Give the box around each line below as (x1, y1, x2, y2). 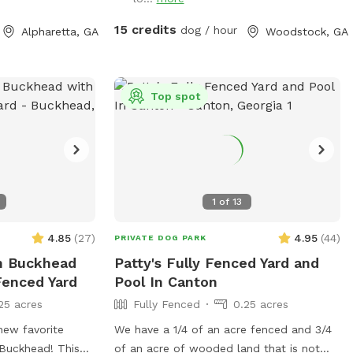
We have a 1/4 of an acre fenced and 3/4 (113, 322, 332, 336)
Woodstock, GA (265, 24, 348, 38)
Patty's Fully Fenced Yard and (113, 254, 319, 271)
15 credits (113, 21, 176, 37)
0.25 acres (232, 297, 288, 310)
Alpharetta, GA (21, 24, 99, 38)
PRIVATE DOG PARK (113, 232, 206, 242)
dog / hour (176, 23, 237, 36)
